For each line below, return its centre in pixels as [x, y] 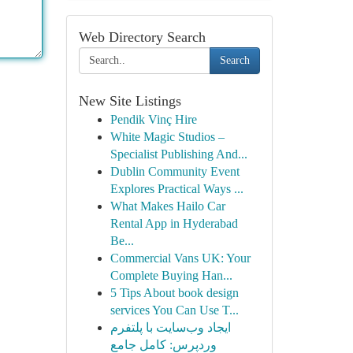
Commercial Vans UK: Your [180, 258]
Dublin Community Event [175, 171]
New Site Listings [130, 101]
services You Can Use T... [174, 310]
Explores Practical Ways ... [176, 189]
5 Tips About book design [174, 293]
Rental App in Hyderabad [174, 223]
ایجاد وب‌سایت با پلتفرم [170, 327]
